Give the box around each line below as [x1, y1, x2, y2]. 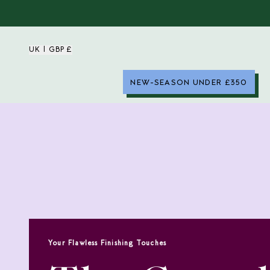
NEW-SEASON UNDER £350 [130, 79, 248, 87]
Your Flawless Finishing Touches [48, 240, 167, 248]
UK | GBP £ [29, 46, 72, 54]
